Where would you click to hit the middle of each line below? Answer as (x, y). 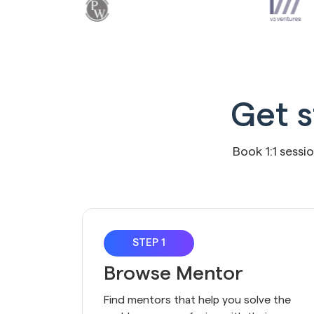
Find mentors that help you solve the (197, 300)
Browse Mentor (173, 274)
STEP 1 (149, 243)
